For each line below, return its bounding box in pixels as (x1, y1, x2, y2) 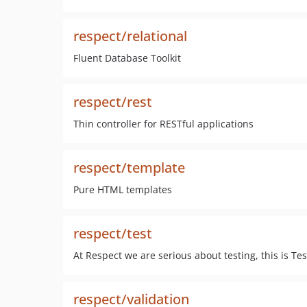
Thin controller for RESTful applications (73, 117, 254, 130)
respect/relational (73, 27, 187, 45)
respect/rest (73, 93, 152, 111)
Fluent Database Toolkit (73, 51, 181, 64)
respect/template (73, 158, 185, 177)
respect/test (73, 224, 152, 243)
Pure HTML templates (73, 183, 172, 196)
